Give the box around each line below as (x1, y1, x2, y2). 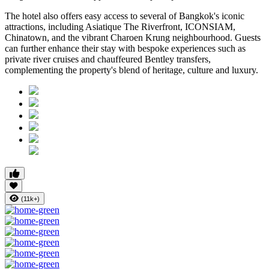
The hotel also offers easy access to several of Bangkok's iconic (5, 11, 244, 22)
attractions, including (5, 22, 85, 32)
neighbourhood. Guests (170, 32, 261, 43)
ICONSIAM (185, 22, 233, 32)
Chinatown (5, 32, 47, 43)
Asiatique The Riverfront (85, 22, 180, 32)
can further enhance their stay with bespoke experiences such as (5, 43, 246, 54)
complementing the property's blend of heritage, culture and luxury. (5, 65, 258, 76)
